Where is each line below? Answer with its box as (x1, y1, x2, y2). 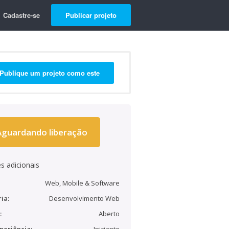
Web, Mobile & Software (45, 178, 120, 188)
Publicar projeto (65, 10, 117, 20)
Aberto (99, 209, 120, 218)
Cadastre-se (3, 10, 40, 20)
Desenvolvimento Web (49, 194, 120, 203)
